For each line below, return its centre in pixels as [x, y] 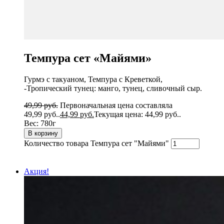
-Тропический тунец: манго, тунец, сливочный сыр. [113, 88]
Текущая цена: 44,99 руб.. [137, 114]
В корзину [43, 133]
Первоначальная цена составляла [116, 105]
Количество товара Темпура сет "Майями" [96, 143]
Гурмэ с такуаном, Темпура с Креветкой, [93, 79]
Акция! [36, 171]
